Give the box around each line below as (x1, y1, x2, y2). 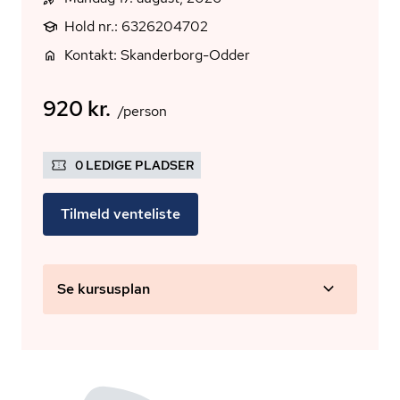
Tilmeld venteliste (61, 204, 180, 223)
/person (118, 102, 167, 121)
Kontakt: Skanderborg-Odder (64, 46, 250, 64)
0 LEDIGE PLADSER (75, 157, 194, 173)
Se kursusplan (57, 279, 150, 298)
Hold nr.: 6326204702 (64, 17, 208, 36)
